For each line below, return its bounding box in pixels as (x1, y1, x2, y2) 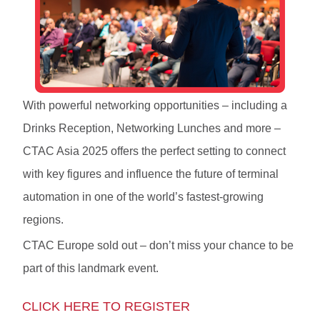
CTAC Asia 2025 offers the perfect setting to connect (22, 145, 286, 158)
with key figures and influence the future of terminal (22, 168, 279, 181)
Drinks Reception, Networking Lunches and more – (22, 122, 281, 135)
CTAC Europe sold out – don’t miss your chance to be (22, 239, 294, 252)
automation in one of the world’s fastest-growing (22, 191, 264, 204)
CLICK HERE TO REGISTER (21, 299, 190, 314)
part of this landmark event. (22, 262, 159, 275)
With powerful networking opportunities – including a (22, 99, 287, 112)
